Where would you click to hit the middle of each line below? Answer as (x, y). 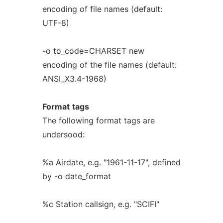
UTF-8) (56, 23)
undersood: (63, 134)
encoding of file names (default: (102, 9)
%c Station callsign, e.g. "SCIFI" (101, 204)
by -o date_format (76, 176)
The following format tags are (98, 120)
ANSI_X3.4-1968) (74, 79)
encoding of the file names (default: (109, 65)
